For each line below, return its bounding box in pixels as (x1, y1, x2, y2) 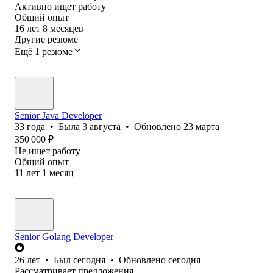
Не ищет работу (15, 145, 80, 156)
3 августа (82, 121, 121, 132)
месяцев (50, 23, 83, 34)
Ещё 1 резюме (15, 46, 73, 57)
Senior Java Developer (15, 110, 102, 121)
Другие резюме (15, 34, 78, 44)
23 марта (183, 121, 219, 132)
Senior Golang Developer (15, 231, 113, 242)
